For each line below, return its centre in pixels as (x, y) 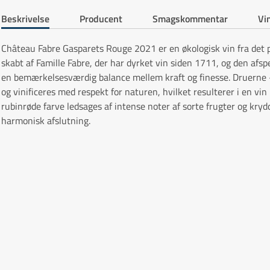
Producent (101, 18)
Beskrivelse (25, 18)
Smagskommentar (190, 18)
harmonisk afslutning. (46, 121)
